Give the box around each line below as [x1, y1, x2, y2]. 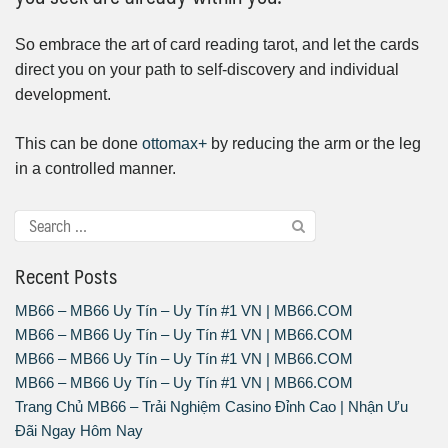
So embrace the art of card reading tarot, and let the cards [15, 35, 419, 53]
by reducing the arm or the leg [207, 134, 421, 152]
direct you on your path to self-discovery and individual [15, 60, 399, 78]
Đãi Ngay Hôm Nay [15, 421, 143, 439]
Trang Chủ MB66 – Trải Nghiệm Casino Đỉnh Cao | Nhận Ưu [15, 397, 408, 415]
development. [15, 85, 111, 103]
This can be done [15, 134, 142, 152]
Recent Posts [15, 258, 117, 293]
